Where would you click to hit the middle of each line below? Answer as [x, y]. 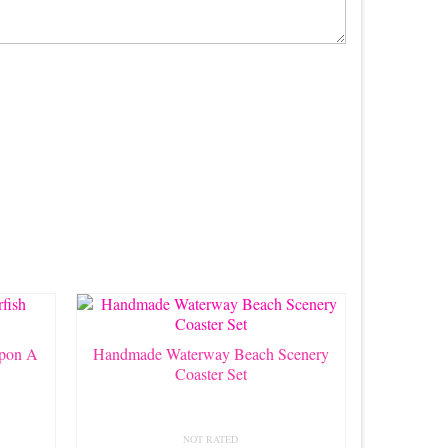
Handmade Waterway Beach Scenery [210, 353]
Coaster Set [210, 373]
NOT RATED [211, 438]
